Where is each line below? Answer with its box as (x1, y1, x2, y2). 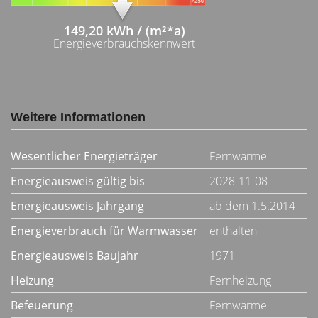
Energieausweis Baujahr (11, 248, 138, 263)
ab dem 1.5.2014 (209, 198, 295, 214)
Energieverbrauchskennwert (53, 35, 195, 51)
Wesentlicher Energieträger (11, 148, 158, 164)
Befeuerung (11, 297, 73, 313)
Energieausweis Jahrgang (11, 198, 144, 214)
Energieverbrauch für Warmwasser (11, 223, 198, 238)
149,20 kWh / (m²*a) (63, 21, 185, 39)
